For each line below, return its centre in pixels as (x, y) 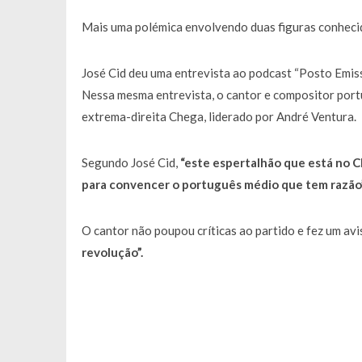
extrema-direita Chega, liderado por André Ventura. (219, 116)
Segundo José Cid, (130, 162)
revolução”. (112, 252)
